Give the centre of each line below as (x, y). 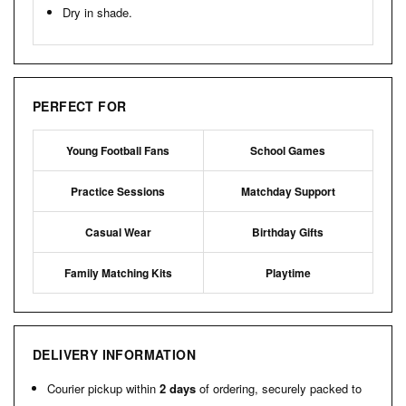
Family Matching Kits (118, 273)
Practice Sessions (118, 192)
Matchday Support (288, 192)
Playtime (288, 273)
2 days (178, 389)
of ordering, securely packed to (279, 389)
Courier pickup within (103, 389)
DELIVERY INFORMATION (114, 355)
